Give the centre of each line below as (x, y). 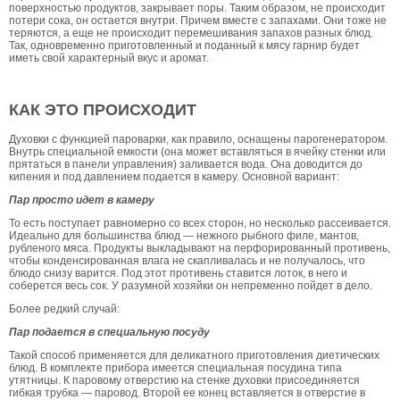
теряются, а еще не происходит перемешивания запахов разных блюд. (191, 33)
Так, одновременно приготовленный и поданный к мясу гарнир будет (184, 45)
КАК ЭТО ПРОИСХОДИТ (103, 109)
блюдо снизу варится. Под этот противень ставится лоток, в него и (178, 273)
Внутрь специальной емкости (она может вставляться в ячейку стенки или (197, 151)
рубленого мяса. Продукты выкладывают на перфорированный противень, (200, 248)
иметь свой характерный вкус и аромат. (109, 58)
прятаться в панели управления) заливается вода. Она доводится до (186, 164)
